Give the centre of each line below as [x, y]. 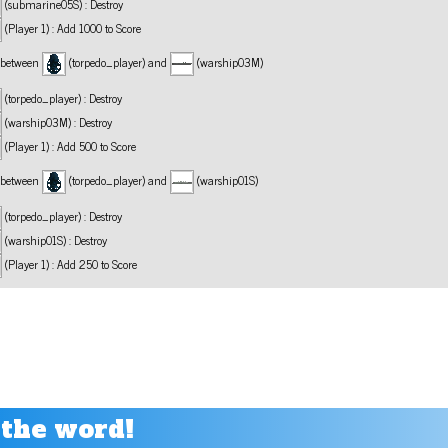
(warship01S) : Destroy [55, 239]
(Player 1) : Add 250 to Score [70, 263]
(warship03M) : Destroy [57, 121]
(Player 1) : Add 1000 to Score [72, 27]
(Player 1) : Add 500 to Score [69, 145]
